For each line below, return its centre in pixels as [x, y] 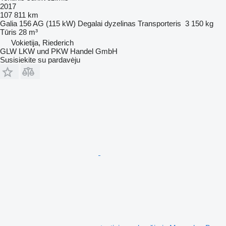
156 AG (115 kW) [47, 23]
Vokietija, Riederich [42, 42]
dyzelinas [120, 23]
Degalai [90, 23]
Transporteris [159, 23]
